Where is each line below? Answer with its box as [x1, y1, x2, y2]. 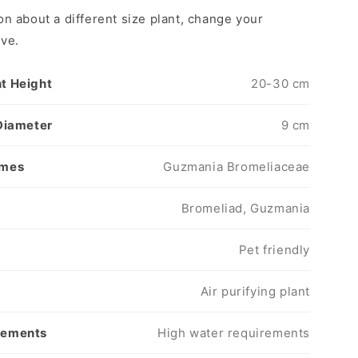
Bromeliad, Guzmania [181, 201, 310, 216]
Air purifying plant [200, 284, 310, 299]
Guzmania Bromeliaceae [163, 159, 310, 174]
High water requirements [157, 325, 310, 340]
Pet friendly [238, 242, 310, 257]
